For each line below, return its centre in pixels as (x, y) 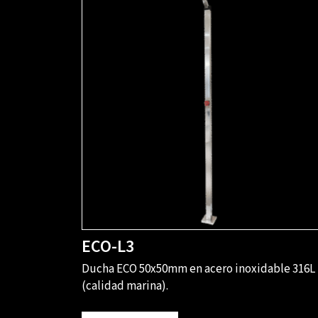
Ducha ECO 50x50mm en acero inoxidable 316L (198, 269)
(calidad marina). (125, 286)
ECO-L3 (108, 247)
